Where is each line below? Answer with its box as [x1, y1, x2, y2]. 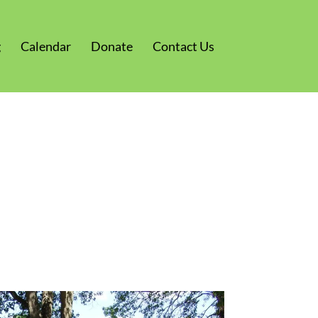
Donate [91, 38, 133, 54]
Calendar [21, 38, 71, 54]
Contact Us [153, 38, 214, 54]
